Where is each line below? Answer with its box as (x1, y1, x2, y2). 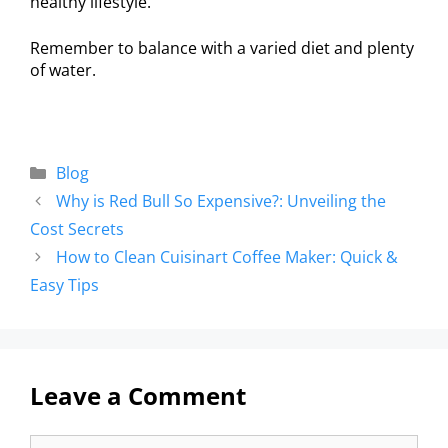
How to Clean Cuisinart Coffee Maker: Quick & (55, 246, 398, 269)
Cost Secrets (30, 218, 124, 241)
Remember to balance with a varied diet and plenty (30, 37, 414, 60)
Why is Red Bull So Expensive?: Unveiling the (55, 190, 386, 213)
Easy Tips (30, 274, 99, 297)
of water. (30, 59, 96, 82)
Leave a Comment (30, 379, 246, 413)
